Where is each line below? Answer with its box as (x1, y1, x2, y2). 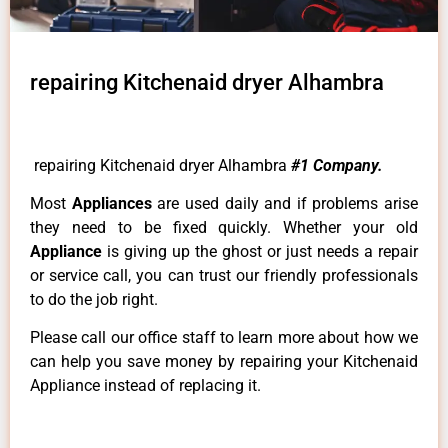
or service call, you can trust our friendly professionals (30, 266, 418, 286)
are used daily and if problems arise (157, 194, 418, 214)
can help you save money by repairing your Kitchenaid (30, 352, 418, 372)
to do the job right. (30, 290, 158, 310)
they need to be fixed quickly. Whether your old (30, 218, 418, 238)
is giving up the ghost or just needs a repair (107, 242, 418, 262)
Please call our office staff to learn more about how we (30, 328, 418, 348)
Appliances (71, 194, 158, 214)
